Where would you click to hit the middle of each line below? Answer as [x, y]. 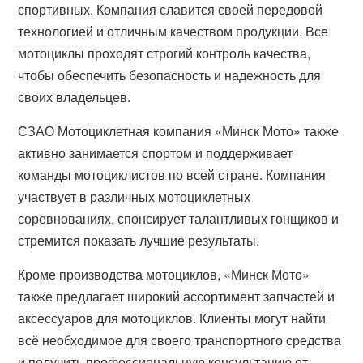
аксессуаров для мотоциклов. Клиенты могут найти [172, 318]
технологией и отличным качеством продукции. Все [173, 31]
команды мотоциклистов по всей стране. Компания [172, 175]
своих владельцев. [75, 97]
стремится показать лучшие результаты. [139, 240]
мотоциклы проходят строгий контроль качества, [164, 53]
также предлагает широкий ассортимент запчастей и [177, 296]
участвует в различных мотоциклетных [135, 196]
